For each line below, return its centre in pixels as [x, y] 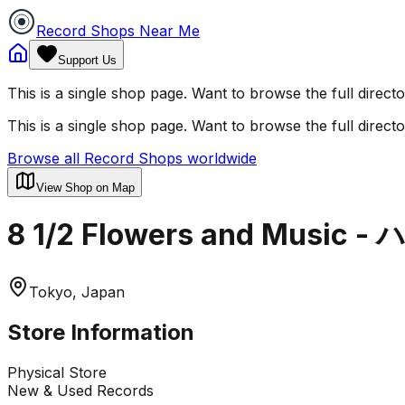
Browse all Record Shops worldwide [132, 158]
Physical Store [57, 372]
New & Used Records [80, 390]
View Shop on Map [85, 188]
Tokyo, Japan [77, 292]
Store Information [101, 332]
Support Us [87, 60]
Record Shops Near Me [118, 31]
